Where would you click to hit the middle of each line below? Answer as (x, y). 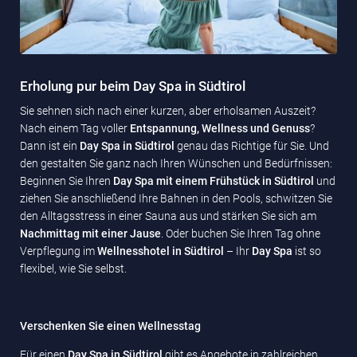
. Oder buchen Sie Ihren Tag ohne (241, 233)
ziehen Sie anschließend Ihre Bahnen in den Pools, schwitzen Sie (176, 198)
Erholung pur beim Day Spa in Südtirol (133, 86)
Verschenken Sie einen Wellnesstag (110, 326)
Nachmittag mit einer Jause (90, 233)
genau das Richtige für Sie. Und (253, 145)
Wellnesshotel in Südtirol (162, 251)
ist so (308, 251)
